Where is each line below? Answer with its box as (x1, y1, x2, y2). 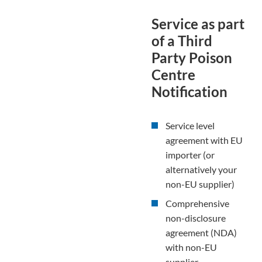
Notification (151, 83, 227, 101)
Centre (151, 66, 195, 84)
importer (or (166, 149, 215, 161)
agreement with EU (166, 135, 243, 146)
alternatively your (166, 164, 237, 175)
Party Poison (151, 49, 232, 67)
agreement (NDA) (166, 227, 237, 239)
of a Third (151, 32, 212, 50)
